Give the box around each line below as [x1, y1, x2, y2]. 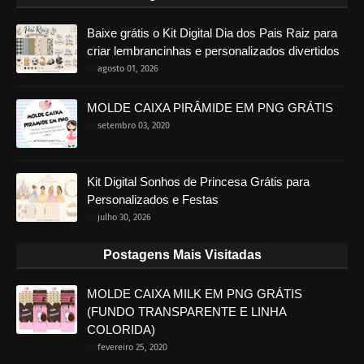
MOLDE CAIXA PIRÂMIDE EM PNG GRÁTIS [87, 100, 333, 115]
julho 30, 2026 [97, 211, 151, 223]
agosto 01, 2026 [97, 63, 158, 74]
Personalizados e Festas [87, 192, 219, 206]
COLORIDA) [87, 322, 155, 336]
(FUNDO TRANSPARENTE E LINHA [87, 304, 286, 318]
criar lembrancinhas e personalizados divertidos [87, 43, 340, 58]
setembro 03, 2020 [97, 119, 170, 131]
